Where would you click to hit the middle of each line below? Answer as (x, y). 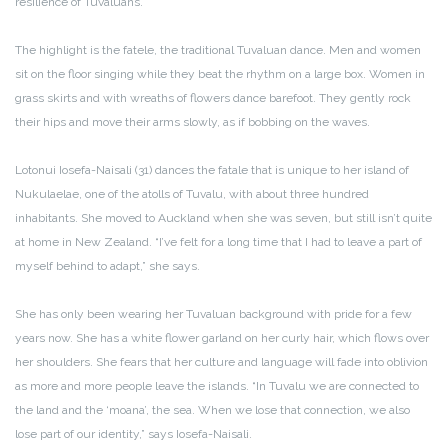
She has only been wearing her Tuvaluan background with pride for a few (213, 313)
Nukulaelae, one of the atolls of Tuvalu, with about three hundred (192, 193)
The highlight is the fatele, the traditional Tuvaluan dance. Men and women (218, 49)
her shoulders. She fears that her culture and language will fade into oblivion (221, 361)
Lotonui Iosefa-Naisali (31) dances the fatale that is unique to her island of (212, 169)
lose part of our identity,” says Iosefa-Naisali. (133, 433)
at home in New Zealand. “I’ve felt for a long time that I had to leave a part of (218, 241)
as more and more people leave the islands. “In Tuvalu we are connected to (217, 385)
